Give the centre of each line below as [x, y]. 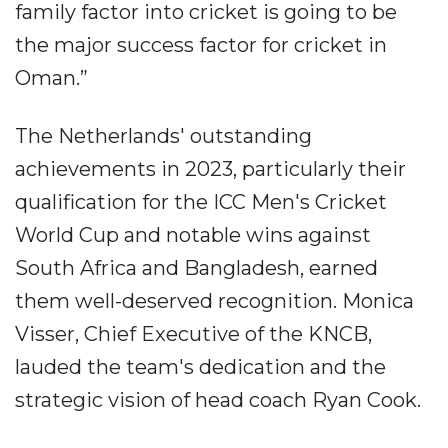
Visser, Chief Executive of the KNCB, [193, 334]
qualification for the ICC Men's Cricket [201, 202]
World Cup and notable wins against [193, 235]
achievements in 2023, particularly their [210, 169]
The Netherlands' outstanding [163, 136]
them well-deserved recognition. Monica [214, 301]
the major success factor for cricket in [201, 45]
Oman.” [51, 78]
